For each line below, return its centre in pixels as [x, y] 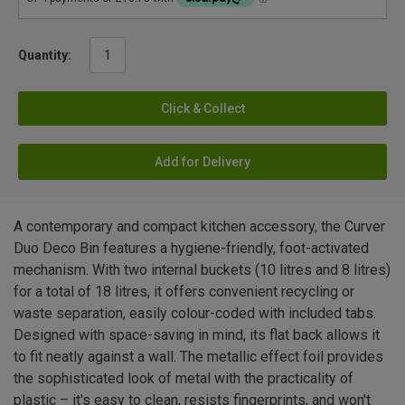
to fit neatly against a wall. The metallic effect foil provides [198, 356]
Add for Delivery [202, 161]
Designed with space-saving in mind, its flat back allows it [197, 334]
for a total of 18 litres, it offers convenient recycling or [184, 291]
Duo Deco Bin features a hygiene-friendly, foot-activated [191, 248]
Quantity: [45, 55]
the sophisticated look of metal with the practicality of [184, 378]
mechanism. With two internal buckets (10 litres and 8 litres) [202, 269]
